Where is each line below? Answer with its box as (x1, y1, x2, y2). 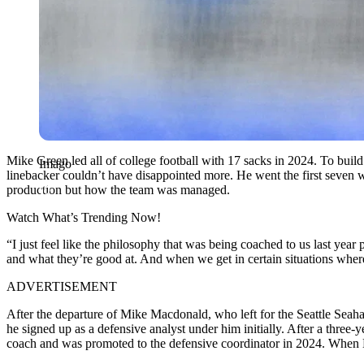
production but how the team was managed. (6, 182, 230, 197)
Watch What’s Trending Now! (6, 210, 161, 224)
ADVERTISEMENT (6, 279, 117, 293)
